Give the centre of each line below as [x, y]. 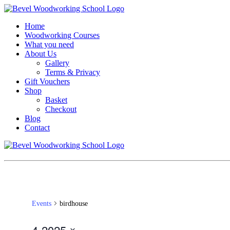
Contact [37, 128]
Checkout [61, 109]
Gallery [57, 63]
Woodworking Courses [62, 35]
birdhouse [73, 203]
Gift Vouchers [47, 81]
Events [41, 203]
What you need [49, 44]
